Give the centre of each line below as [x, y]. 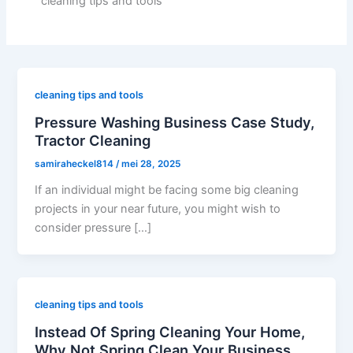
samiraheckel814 [76, 164]
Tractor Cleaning [93, 140]
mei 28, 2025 [151, 164]
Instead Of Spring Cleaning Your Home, [170, 331]
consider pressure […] [93, 228]
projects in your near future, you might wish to [158, 209]
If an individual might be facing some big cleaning [167, 190]
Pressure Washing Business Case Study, [175, 122]
